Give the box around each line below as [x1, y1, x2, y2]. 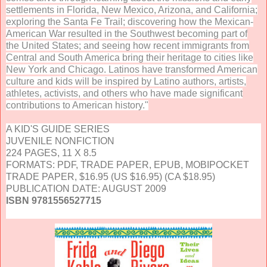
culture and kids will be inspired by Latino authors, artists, [6, 76, 246, 86]
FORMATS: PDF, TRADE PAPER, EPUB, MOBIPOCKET [6, 159, 249, 170]
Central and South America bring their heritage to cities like [6, 52, 253, 63]
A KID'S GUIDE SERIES [6, 123, 110, 134]
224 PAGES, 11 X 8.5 [6, 147, 97, 158]
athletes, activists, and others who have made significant [6, 88, 243, 98]
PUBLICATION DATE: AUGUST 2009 [6, 183, 166, 194]
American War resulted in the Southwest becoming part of [6, 28, 247, 39]
